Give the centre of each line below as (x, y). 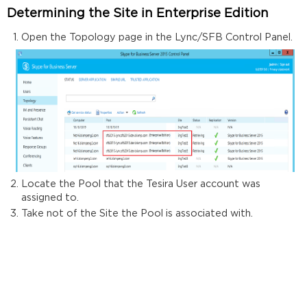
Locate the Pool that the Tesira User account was (140, 184)
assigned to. (51, 197)
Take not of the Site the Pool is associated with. (138, 214)
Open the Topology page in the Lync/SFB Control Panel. (158, 38)
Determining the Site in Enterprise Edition (138, 13)
